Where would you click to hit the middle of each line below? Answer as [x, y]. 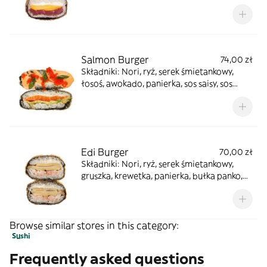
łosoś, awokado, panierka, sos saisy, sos [157, 83]
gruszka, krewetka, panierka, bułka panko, [162, 176]
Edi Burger [105, 152]
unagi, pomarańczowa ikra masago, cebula [164, 95]
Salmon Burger [115, 60]
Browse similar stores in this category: [94, 225]
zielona [95, 107]
